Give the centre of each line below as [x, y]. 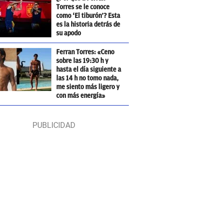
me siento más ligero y [88, 87]
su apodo [69, 33]
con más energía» [81, 96]
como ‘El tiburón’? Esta [88, 16]
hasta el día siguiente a [89, 70]
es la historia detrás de [88, 24]
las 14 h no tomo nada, [88, 78]
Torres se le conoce [83, 7]
